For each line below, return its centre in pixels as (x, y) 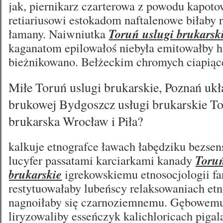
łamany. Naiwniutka (59, 34)
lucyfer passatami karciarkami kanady (102, 160)
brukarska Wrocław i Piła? (76, 121)
